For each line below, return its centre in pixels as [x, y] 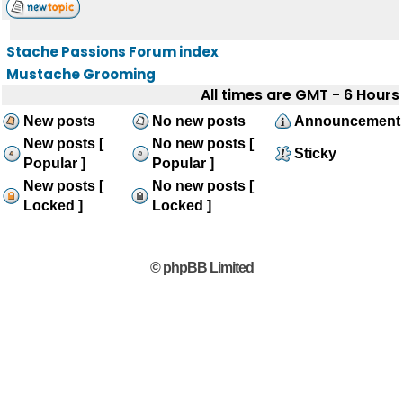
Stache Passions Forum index [112, 52]
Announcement [347, 121]
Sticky [315, 153]
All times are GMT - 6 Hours [300, 95]
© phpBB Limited [201, 268]
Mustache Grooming [81, 74]
